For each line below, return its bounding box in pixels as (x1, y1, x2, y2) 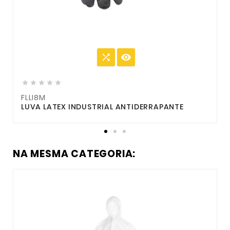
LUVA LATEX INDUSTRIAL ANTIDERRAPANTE (21, 102, 184, 112)
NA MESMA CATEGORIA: (13, 147, 136, 161)
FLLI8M (21, 92, 46, 103)
